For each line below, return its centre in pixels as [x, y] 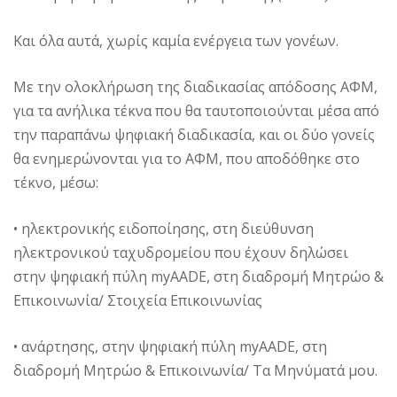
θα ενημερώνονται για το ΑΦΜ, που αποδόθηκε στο [187, 159]
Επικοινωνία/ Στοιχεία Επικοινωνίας [138, 301]
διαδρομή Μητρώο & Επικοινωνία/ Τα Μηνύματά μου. [195, 371]
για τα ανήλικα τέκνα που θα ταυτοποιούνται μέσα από [196, 111]
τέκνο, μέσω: [56, 183]
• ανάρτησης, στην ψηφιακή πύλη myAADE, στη [170, 347]
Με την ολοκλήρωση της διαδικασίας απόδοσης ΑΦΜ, [195, 87]
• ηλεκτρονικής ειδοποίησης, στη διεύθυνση [163, 229]
